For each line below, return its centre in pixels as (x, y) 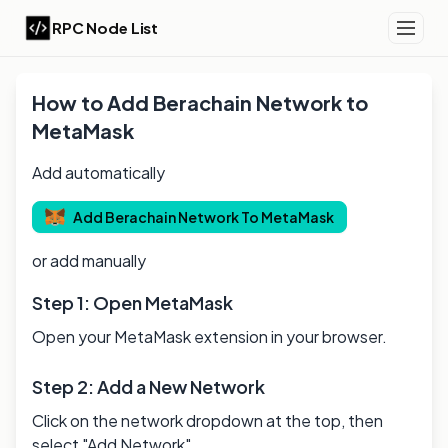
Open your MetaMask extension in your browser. (209, 336)
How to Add (92, 102)
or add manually (89, 260)
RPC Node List (105, 27)
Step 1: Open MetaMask (132, 302)
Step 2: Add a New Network (148, 386)
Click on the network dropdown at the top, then (207, 420)
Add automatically (98, 172)
